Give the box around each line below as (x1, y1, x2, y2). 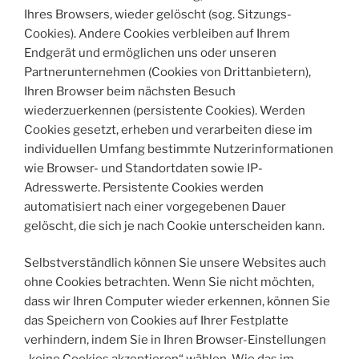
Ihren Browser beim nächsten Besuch (24, 83, 236, 99)
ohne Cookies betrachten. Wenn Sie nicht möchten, (24, 275, 314, 290)
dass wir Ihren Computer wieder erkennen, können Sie (24, 294, 330, 309)
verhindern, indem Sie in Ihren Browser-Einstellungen (24, 333, 326, 348)
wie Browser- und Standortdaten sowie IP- (24, 160, 263, 175)
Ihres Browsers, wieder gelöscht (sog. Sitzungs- (24, 6, 292, 22)
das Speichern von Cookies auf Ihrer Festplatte (24, 313, 288, 329)
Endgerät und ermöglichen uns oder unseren (24, 45, 276, 60)
